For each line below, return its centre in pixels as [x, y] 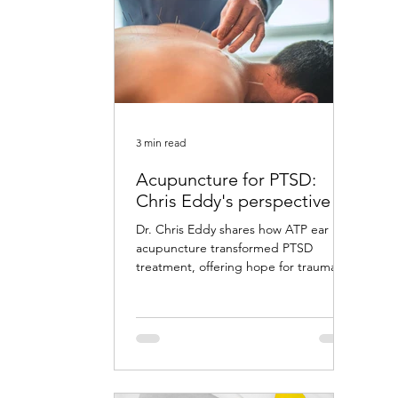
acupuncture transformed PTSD [224, 247]
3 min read [161, 143]
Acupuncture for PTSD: [226, 179]
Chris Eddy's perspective [233, 200]
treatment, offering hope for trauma [236, 266]
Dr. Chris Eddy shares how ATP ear [232, 229]
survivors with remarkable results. [228, 285]
